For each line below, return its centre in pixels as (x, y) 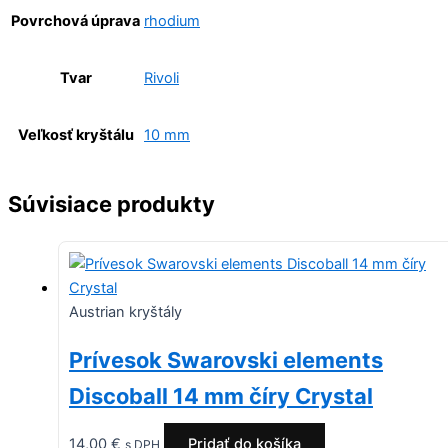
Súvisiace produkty (111, 204)
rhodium (172, 21)
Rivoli (161, 78)
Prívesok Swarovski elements (226, 359)
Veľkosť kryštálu (75, 134)
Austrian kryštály (125, 311)
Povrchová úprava (75, 20)
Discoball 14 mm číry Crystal (221, 395)
